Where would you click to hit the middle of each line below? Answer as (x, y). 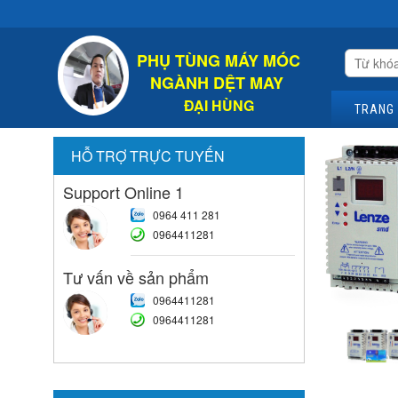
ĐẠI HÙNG (219, 105)
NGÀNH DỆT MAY (219, 83)
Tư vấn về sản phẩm (135, 277)
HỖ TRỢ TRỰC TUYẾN (147, 156)
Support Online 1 (123, 192)
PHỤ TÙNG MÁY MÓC (219, 60)
